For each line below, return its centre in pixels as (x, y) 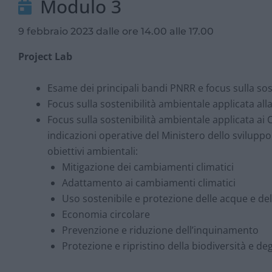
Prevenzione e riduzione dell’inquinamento (160, 230)
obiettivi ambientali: (93, 151)
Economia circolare (106, 214)
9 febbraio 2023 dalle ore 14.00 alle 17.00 (116, 32)
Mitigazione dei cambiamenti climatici (148, 167)
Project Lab (45, 57)
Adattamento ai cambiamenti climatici (149, 182)
